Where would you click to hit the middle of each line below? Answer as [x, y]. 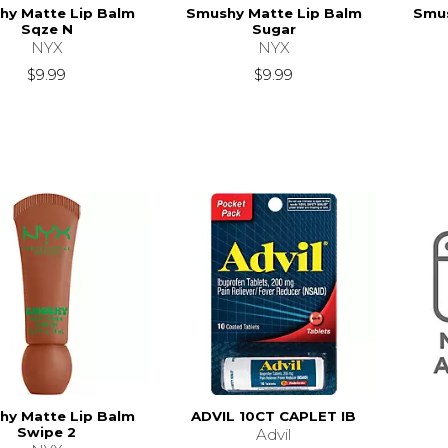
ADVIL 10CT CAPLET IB [274, 416]
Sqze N [46, 28]
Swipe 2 [47, 432]
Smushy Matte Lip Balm [273, 12]
